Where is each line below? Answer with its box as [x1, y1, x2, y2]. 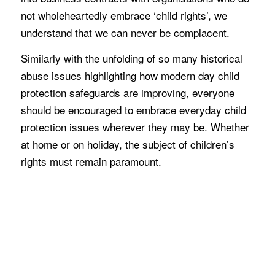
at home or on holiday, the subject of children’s [20, 136, 234, 152]
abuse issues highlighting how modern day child [20, 68, 239, 83]
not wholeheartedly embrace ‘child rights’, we [20, 7, 227, 23]
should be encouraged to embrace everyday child [20, 102, 246, 118]
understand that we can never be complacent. [20, 24, 230, 40]
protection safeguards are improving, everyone [20, 85, 234, 101]
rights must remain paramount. [20, 153, 161, 169]
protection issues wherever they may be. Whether [20, 119, 249, 135]
